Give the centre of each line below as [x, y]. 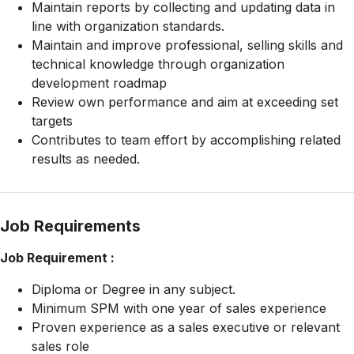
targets [52, 121]
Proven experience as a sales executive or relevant [186, 327]
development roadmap [99, 83]
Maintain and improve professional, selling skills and [187, 45]
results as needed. [86, 159]
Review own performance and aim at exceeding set [185, 102]
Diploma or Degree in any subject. [134, 289]
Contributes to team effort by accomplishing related [186, 140]
